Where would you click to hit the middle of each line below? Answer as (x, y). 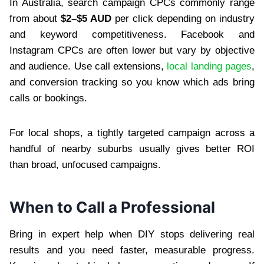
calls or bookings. (48, 98)
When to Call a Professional (112, 207)
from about (35, 18)
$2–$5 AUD (86, 18)
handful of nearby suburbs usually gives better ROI (132, 148)
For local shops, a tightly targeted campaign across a (132, 133)
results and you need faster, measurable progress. (132, 250)
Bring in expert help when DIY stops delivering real (132, 234)
